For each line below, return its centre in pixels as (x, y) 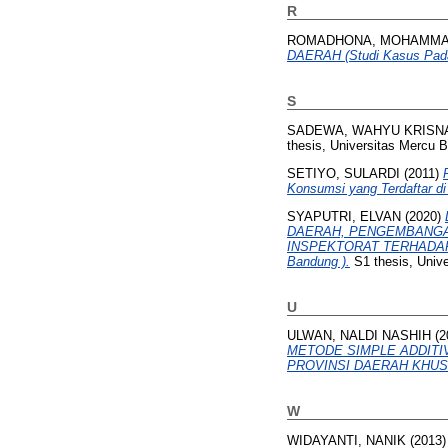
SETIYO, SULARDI (343, 173)
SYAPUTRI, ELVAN (344, 216)
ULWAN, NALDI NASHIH (359, 336)
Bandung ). (318, 261)
